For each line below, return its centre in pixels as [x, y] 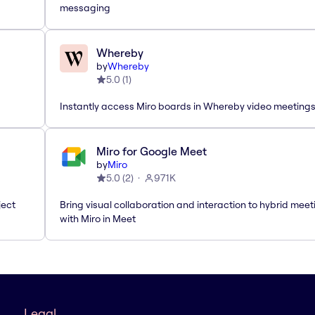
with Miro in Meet [98, 219]
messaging [85, 8]
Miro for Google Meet [152, 152]
